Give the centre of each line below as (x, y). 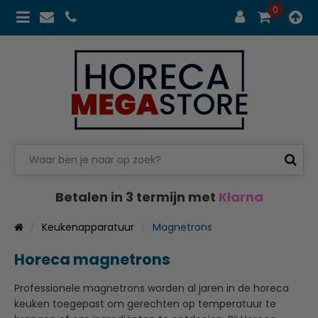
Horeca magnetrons (92, 259)
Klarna (241, 197)
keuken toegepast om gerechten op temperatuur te (145, 303)
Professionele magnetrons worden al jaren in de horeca (152, 288)
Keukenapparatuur (88, 227)
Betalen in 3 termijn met (137, 197)
